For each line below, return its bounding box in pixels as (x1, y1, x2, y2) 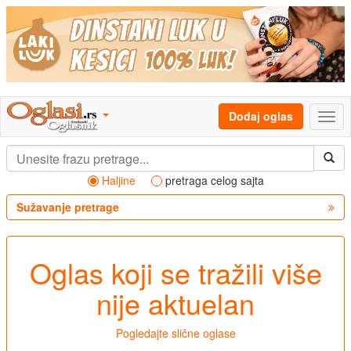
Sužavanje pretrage (16, 199, 119, 215)
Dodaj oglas (229, 108, 293, 125)
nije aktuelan (96, 283, 255, 324)
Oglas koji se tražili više (29, 252, 322, 293)
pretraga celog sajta (165, 172, 264, 189)
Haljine (101, 172, 136, 189)
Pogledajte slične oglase (115, 325, 236, 342)
